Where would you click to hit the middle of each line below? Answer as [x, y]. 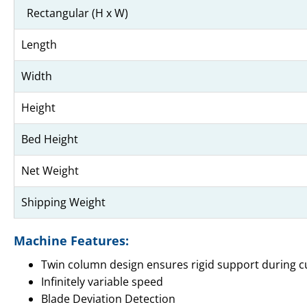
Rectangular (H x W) [75, 13]
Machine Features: [71, 241]
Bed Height [50, 139]
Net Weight [50, 171]
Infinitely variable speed [102, 282]
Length [39, 45]
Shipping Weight [63, 202]
